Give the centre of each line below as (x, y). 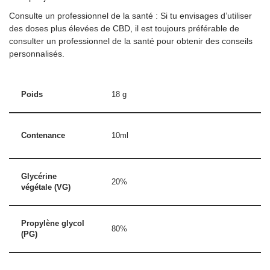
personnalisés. (37, 54)
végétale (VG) (46, 188)
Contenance (43, 136)
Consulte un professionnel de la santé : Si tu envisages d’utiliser (130, 16)
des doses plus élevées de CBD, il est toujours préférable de (124, 29)
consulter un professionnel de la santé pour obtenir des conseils (131, 41)
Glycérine (39, 177)
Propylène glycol (53, 224)
